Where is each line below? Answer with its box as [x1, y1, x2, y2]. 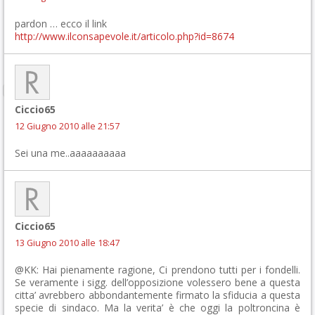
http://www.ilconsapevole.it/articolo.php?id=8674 [15, 30, 234, 43]
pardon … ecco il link [15, 17, 107, 30]
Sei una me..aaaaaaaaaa [15, 146, 126, 160]
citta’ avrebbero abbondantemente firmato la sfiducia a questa [15, 288, 300, 302]
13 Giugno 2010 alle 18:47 [15, 237, 120, 249]
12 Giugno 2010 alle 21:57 [15, 120, 120, 132]
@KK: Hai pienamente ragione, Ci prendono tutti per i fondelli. [15, 263, 300, 276]
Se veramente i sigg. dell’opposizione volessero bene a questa [15, 276, 300, 289]
